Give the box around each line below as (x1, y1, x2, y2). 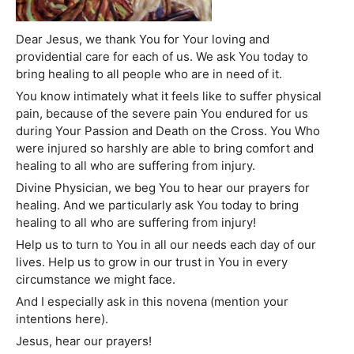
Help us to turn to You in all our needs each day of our (16, 237, 316, 253)
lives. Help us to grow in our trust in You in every (16, 254, 288, 270)
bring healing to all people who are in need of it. (16, 66, 282, 82)
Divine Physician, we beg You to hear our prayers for (16, 180, 310, 196)
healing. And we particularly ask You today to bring (16, 198, 299, 213)
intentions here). (16, 311, 108, 327)
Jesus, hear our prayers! (16, 333, 152, 349)
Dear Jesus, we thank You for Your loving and (16, 32, 269, 47)
